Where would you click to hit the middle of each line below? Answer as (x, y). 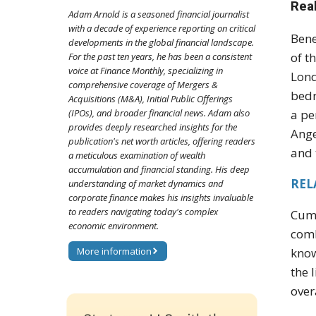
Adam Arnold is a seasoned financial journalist (159, 14)
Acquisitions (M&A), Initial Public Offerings (151, 99)
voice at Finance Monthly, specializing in (146, 71)
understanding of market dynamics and (146, 184)
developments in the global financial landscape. (161, 43)
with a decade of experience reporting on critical (162, 29)
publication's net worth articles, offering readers (162, 141)
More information (114, 251)
